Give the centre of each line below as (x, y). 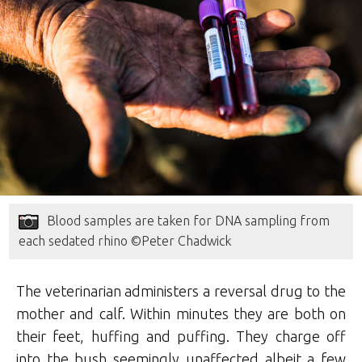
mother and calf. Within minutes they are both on (181, 313)
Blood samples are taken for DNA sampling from (189, 220)
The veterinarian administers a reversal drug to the (181, 290)
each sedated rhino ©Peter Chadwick (125, 240)
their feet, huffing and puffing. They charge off (181, 336)
